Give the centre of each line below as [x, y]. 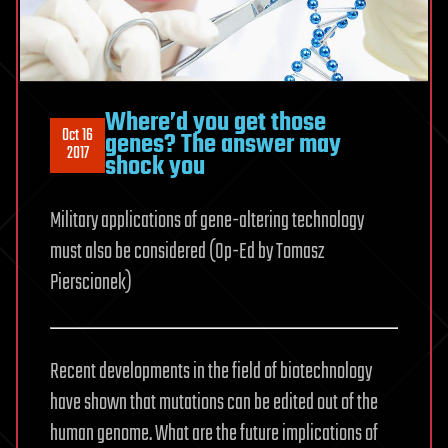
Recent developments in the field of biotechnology [211, 372]
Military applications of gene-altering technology [207, 221]
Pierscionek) [91, 283]
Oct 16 [77, 136]
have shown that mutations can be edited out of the [214, 403]
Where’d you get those [215, 123]
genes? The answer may [223, 145]
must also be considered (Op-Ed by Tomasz [187, 252]
